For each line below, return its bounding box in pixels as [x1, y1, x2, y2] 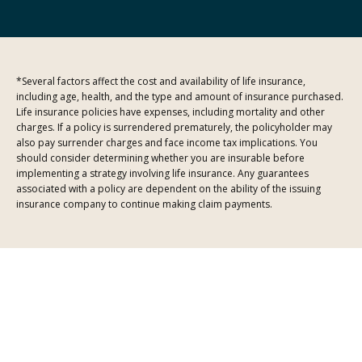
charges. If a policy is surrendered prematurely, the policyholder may [16, 120, 332, 134]
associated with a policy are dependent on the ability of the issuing [16, 181, 321, 196]
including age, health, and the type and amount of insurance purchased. [16, 89, 343, 103]
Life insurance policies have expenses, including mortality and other [16, 104, 325, 119]
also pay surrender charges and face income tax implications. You [16, 135, 318, 149]
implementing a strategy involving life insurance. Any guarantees [16, 166, 309, 180]
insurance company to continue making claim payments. [16, 196, 272, 211]
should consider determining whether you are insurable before [16, 150, 305, 165]
